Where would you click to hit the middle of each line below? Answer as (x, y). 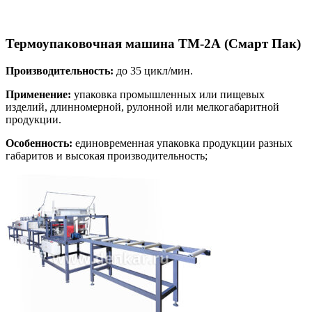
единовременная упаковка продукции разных (182, 143)
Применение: (38, 94)
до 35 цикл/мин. (153, 70)
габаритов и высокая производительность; (107, 155)
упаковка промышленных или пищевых (168, 94)
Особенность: (39, 143)
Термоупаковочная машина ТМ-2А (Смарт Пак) (153, 44)
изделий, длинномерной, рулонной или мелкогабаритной (142, 107)
